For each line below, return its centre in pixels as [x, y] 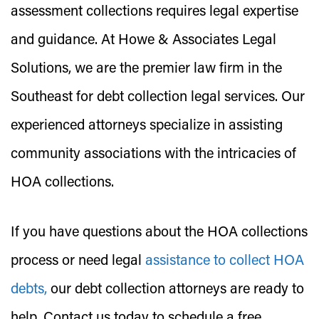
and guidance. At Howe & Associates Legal [143, 41]
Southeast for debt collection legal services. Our [158, 98]
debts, [29, 290]
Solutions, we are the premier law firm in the [146, 69]
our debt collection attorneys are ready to [176, 290]
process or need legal [78, 261]
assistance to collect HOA [225, 261]
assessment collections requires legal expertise [155, 12]
